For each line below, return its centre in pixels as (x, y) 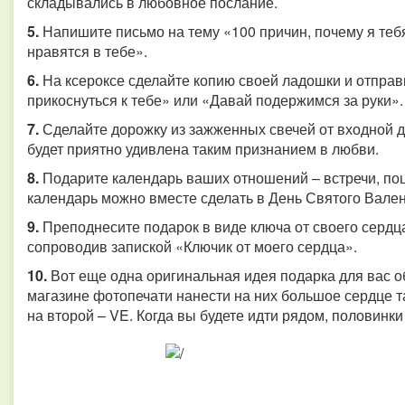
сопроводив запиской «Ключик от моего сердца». (192, 246)
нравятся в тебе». (87, 51)
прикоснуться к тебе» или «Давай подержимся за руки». (215, 100)
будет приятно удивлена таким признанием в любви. (203, 149)
